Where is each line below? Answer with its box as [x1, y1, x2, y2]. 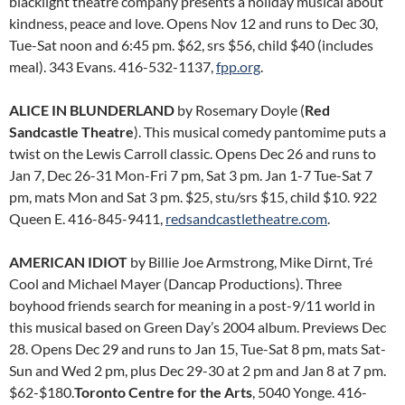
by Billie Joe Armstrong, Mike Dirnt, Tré [127, 253, 372, 270]
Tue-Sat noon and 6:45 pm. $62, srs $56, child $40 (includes [9, 36, 373, 53]
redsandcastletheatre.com [165, 210, 327, 227]
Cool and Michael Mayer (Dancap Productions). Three [9, 275, 342, 292]
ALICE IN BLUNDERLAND [9, 101, 174, 118]
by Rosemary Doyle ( [174, 101, 305, 118]
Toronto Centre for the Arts [74, 383, 252, 400]
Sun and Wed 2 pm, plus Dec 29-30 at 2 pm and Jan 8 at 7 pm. [9, 362, 386, 379]
